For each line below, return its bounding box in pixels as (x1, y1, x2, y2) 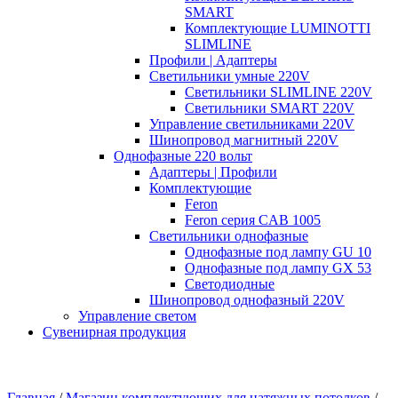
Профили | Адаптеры (149, 52, 277, 68)
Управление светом (78, 307, 196, 323)
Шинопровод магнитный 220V (149, 131, 338, 147)
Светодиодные (185, 275, 275, 291)
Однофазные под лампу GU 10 (185, 243, 371, 259)
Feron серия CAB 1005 (185, 211, 321, 227)
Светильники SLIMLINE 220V (185, 84, 372, 99)
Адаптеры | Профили (149, 163, 277, 179)
